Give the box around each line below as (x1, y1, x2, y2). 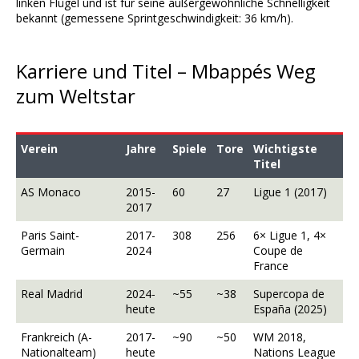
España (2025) (253, 301, 327, 317)
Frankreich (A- (21, 329, 92, 345)
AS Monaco (21, 184, 81, 200)
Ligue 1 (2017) (253, 184, 327, 200)
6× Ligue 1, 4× (253, 228, 326, 244)
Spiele (172, 141, 207, 157)
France (253, 258, 288, 274)
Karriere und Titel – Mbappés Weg (16, 58, 316, 85)
